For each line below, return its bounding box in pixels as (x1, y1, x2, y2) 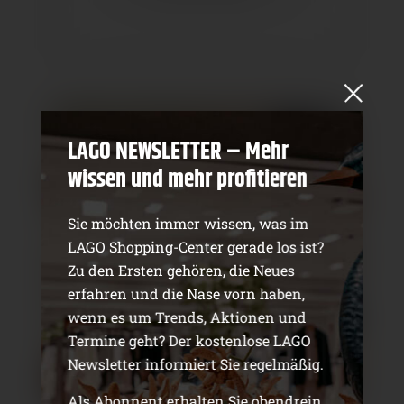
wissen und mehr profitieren (67, 162, 308, 197)
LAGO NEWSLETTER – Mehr (67, 134, 289, 170)
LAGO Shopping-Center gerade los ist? (67, 237, 324, 256)
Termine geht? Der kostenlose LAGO (67, 331, 311, 350)
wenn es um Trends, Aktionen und (67, 308, 307, 326)
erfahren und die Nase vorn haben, (67, 284, 305, 303)
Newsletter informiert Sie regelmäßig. (67, 354, 324, 373)
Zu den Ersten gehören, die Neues (67, 261, 295, 280)
